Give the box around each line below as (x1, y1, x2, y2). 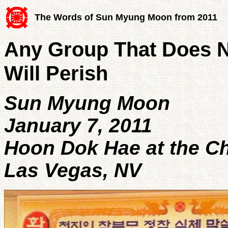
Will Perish (4, 61, 108, 85)
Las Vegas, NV (4, 159, 141, 181)
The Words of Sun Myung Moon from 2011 (35, 12, 217, 22)
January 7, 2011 (4, 114, 152, 136)
